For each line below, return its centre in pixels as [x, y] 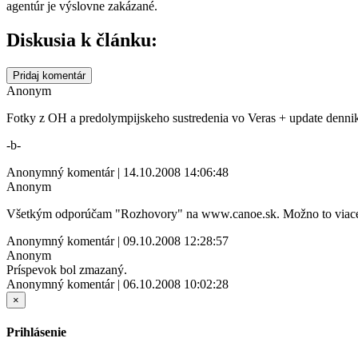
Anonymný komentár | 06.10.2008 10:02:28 [117, 284]
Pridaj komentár [49, 75]
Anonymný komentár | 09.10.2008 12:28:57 [117, 241]
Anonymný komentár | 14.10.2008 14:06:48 [117, 172]
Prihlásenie [36, 332]
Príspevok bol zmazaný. [67, 269]
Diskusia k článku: [82, 40]
